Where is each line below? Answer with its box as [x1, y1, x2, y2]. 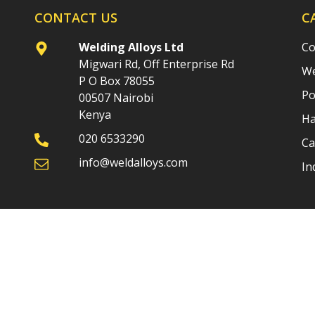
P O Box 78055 [79, 73, 155, 89]
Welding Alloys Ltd [79, 39, 184, 55]
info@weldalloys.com [79, 155, 188, 170]
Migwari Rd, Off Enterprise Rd [79, 56, 235, 72]
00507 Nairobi [79, 90, 154, 105]
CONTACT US [34, 9, 117, 26]
